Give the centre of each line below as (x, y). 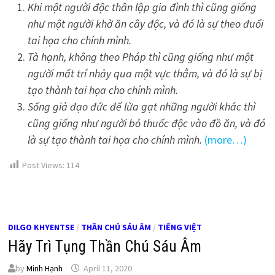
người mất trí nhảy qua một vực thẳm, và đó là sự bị (145, 73)
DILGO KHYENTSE (41, 227)
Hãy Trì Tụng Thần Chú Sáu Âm (104, 247)
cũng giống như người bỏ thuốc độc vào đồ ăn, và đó (146, 123)
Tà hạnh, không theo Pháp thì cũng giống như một (140, 56)
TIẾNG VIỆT (180, 227)
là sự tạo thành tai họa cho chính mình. (114, 139)
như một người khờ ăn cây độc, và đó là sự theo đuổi (145, 23)
